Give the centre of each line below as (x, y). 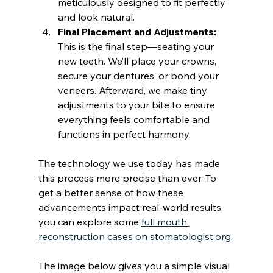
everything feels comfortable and (135, 119)
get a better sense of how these (112, 192)
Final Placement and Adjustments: (137, 31)
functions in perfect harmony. (124, 134)
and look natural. (96, 17)
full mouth (165, 222)
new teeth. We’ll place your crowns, (138, 61)
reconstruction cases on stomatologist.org (134, 236)
